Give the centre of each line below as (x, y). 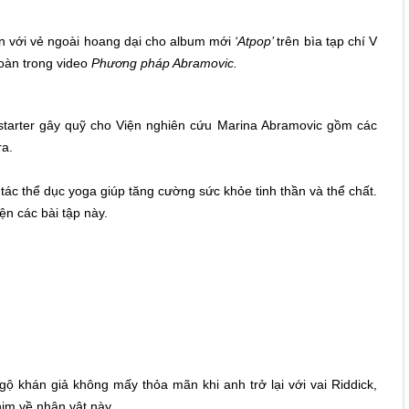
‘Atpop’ (256, 41)
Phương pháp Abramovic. (164, 63)
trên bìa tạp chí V (327, 41)
